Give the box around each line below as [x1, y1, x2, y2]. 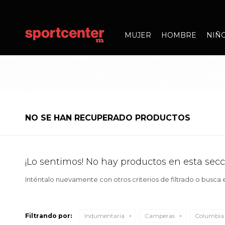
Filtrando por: [25, 212, 72, 219]
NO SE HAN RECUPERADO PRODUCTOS [25, 113, 190, 123]
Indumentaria [84, 212, 125, 219]
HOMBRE [161, 31, 197, 40]
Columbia [195, 212, 224, 219]
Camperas [145, 212, 175, 219]
